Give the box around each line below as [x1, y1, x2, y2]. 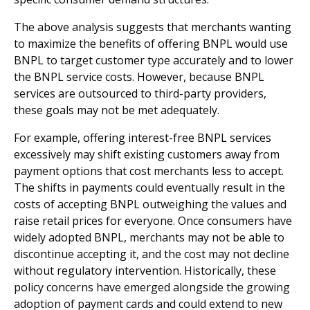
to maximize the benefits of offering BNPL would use [14, 36, 288, 51]
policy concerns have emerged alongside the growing [14, 280, 290, 295]
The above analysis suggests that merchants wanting [14, 19, 291, 35]
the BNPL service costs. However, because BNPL [14, 69, 264, 84]
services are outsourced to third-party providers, [14, 86, 266, 101]
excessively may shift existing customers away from [14, 147, 280, 162]
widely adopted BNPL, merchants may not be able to [14, 230, 284, 245]
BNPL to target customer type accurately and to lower [14, 53, 293, 68]
